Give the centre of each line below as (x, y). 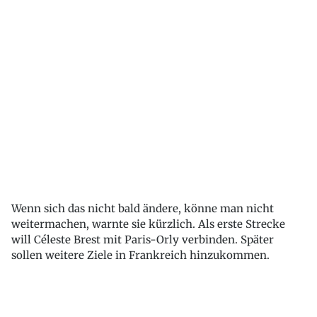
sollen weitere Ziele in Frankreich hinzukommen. (140, 255)
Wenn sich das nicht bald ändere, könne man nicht (143, 208)
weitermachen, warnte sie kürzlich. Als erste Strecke (148, 224)
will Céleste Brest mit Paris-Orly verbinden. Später (143, 240)
